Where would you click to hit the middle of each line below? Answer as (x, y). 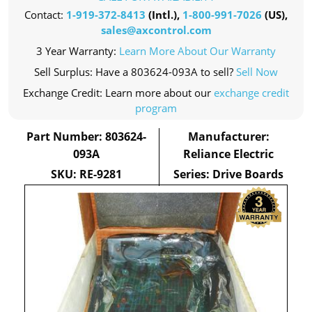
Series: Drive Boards (229, 174)
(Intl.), (164, 15)
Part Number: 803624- (86, 136)
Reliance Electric (229, 154)
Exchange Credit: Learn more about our (118, 93)
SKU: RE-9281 (86, 174)
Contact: (45, 15)
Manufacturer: (228, 136)
